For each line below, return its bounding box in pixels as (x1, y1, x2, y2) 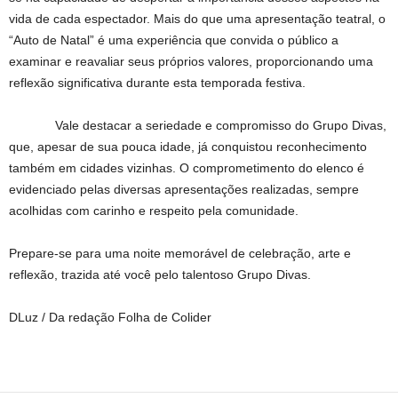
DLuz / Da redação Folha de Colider (9, 309, 211, 324)
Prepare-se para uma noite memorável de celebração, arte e (9, 245, 351, 260)
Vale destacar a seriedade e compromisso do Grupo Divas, (9, 117, 386, 132)
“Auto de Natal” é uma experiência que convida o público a (9, 32, 338, 47)
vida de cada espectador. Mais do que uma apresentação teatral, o (9, 11, 386, 26)
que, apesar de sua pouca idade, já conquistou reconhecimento (9, 139, 367, 154)
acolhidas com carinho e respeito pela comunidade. (9, 203, 298, 218)
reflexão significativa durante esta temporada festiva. (9, 75, 306, 90)
